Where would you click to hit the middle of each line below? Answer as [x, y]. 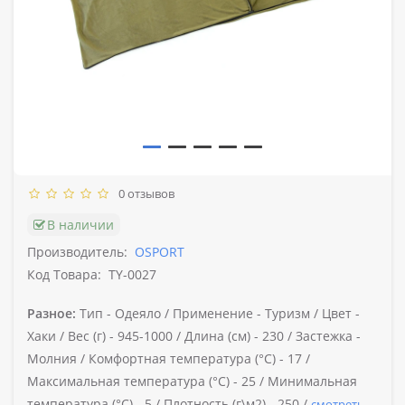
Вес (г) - [91, 335]
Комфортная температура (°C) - [186, 358]
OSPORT [160, 251]
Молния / [58, 358]
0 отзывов [144, 193]
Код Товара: [64, 274]
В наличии [80, 224]
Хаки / [47, 335]
